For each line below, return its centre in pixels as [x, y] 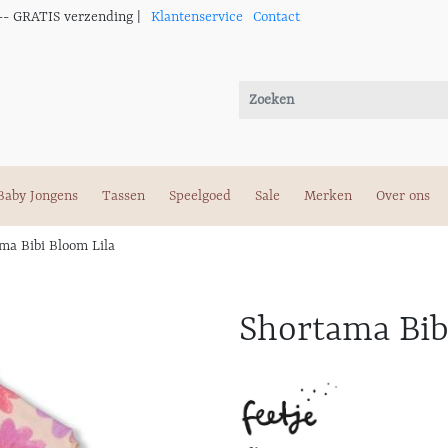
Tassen [123, 196]
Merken [328, 196]
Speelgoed [200, 196]
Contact [276, 17]
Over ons [403, 196]
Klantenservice [197, 17]
